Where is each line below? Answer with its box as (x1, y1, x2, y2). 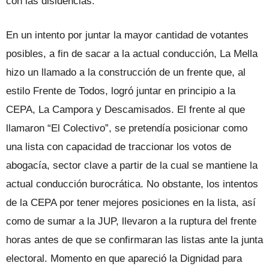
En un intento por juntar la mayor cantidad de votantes (6, 29, 249, 41)
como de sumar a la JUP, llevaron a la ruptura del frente (6, 215, 256, 227)
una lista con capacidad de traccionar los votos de (6, 141, 231, 153)
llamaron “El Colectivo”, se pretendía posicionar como (6, 122, 247, 134)
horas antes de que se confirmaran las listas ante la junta (6, 234, 263, 246)
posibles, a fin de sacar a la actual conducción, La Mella (6, 47, 258, 59)
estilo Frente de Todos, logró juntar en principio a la (6, 85, 235, 97)
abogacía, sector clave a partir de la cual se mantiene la (6, 159, 258, 171)
